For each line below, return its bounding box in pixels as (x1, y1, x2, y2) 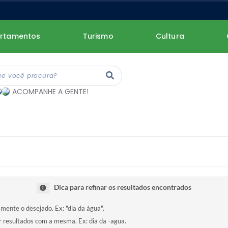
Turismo (82, 31, 113, 41)
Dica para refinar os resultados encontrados (54, 183, 191, 191)
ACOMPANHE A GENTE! (12, 87, 89, 97)
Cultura (155, 31, 184, 41)
